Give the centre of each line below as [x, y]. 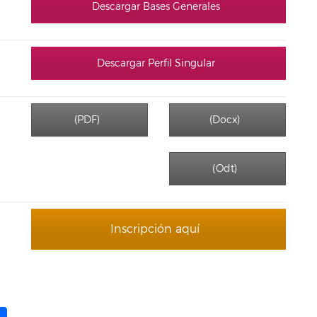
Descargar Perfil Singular [156, 63]
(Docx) [225, 120]
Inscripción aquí [155, 229]
